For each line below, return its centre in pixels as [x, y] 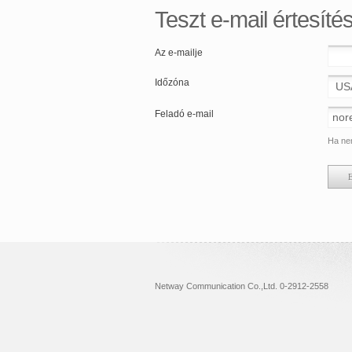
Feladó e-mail [184, 114]
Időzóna [172, 82]
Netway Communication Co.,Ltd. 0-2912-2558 [242, 286]
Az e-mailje [179, 52]
